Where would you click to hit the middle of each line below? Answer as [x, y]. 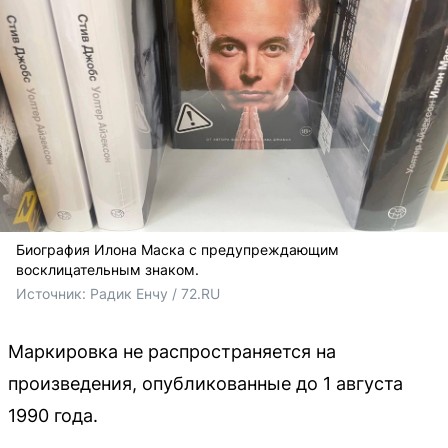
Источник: [53, 293]
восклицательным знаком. [107, 269]
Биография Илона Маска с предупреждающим [177, 249]
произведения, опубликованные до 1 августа [205, 383]
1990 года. [53, 415]
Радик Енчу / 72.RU [155, 293]
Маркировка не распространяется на [172, 351]
